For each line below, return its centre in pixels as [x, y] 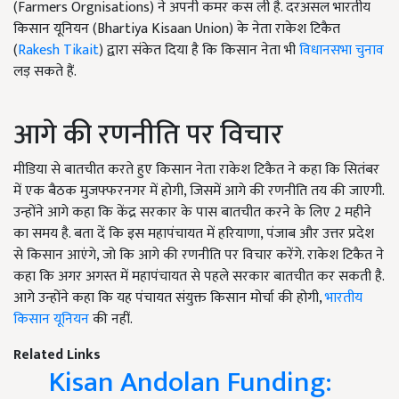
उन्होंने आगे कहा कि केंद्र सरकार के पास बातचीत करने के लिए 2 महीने [192, 213]
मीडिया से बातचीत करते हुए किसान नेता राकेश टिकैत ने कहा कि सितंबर [196, 170]
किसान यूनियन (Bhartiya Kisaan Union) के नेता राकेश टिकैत [177, 29]
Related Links [57, 355]
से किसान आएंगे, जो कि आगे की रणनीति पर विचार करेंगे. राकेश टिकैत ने [199, 256]
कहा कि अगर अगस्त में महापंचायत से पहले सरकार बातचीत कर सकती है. [199, 277]
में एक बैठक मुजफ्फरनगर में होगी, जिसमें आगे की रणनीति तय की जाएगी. [199, 191]
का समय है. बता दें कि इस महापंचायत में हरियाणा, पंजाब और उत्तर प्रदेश [194, 234]
